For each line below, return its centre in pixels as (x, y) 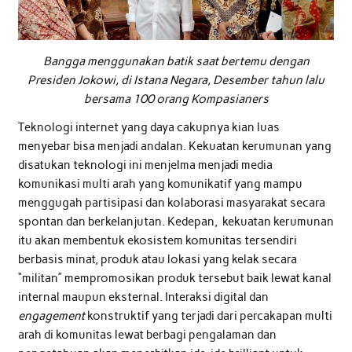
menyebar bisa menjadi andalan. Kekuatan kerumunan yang (174, 146)
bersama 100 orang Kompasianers (176, 99)
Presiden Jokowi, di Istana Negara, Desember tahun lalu (176, 81)
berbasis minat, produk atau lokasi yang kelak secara (157, 259)
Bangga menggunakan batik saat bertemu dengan (176, 62)
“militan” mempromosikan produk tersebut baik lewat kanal (174, 278)
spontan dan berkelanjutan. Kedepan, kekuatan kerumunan (176, 221)
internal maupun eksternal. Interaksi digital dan (143, 297)
